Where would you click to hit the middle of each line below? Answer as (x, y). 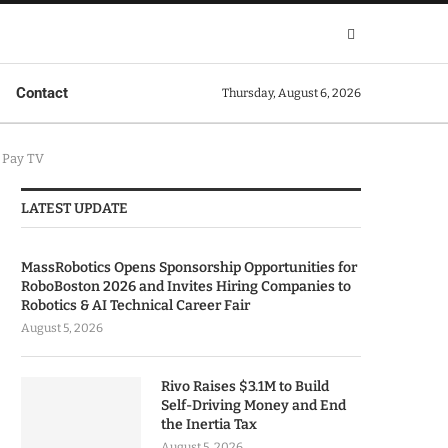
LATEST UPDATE (74, 208)
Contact (42, 93)
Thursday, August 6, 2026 (291, 93)
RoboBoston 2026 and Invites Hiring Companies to (186, 286)
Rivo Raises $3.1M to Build (245, 386)
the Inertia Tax (209, 424)
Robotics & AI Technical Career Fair (135, 305)
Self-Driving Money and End (253, 405)
